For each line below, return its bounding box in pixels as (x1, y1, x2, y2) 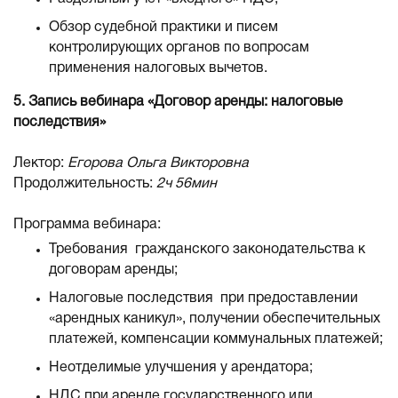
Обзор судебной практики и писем (49, 21, 278, 34)
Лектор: (13, 157, 68, 170)
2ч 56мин (156, 178, 217, 190)
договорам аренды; (49, 264, 178, 276)
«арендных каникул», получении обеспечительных (49, 313, 380, 325)
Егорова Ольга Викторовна (68, 157, 249, 170)
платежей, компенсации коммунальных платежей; (49, 333, 383, 346)
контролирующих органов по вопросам (49, 42, 309, 54)
